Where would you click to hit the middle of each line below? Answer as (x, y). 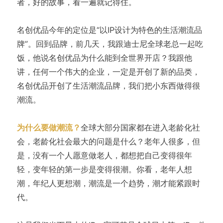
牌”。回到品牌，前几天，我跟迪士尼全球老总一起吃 (110, 44)
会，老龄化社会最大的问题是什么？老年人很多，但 (108, 141)
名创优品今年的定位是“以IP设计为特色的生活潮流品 (109, 30)
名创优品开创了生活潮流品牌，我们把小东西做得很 (108, 85)
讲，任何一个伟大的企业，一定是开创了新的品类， (108, 71)
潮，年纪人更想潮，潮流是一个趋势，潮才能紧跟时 (108, 183)
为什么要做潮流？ (49, 127)
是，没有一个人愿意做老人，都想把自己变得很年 (104, 155)
